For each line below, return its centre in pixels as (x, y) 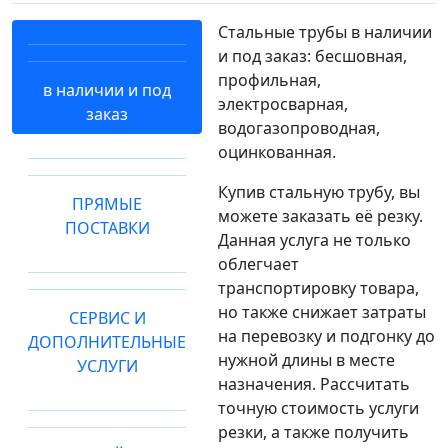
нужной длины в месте (306, 360)
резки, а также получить (313, 432)
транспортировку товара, (318, 288)
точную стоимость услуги (318, 408)
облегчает (258, 264)
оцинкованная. (277, 152)
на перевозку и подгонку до (326, 336)
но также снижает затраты (322, 312)
